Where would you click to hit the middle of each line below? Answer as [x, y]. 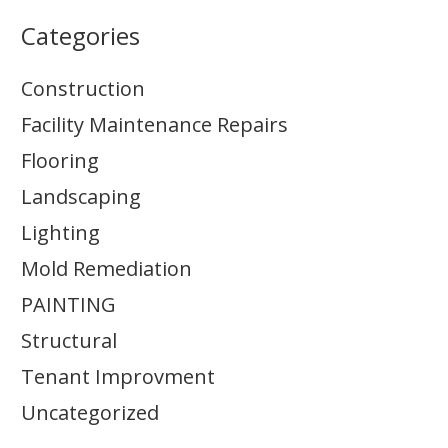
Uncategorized [90, 412]
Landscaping [81, 196]
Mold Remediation [106, 268]
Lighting [60, 232]
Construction [83, 88]
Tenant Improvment [118, 376]
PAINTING [68, 304]
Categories [80, 35]
